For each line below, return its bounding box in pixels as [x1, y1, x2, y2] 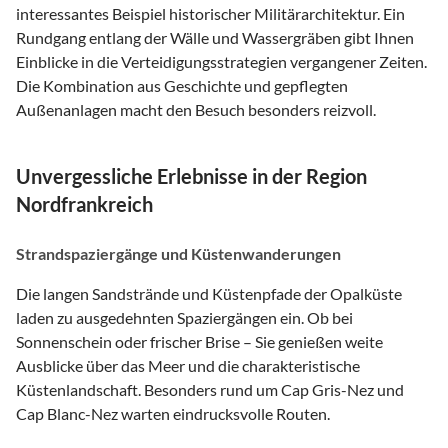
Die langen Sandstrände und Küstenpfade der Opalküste [16, 283, 402, 303]
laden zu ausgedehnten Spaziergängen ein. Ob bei [16, 307, 353, 327]
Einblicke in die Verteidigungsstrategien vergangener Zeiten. [16, 51, 427, 71]
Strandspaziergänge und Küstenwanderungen [16, 243, 341, 263]
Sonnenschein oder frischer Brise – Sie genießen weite [16, 331, 383, 351]
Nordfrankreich [16, 191, 153, 216]
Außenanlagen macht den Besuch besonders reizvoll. [16, 99, 376, 119]
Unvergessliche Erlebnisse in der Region [16, 163, 367, 188]
